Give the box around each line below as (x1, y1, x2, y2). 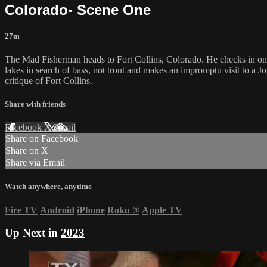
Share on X (5, 145, 48, 156)
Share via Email (5, 157, 65, 168)
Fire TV (5, 204, 38, 215)
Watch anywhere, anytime (5, 182, 92, 191)
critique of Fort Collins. (5, 75, 92, 86)
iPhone (77, 204, 105, 215)
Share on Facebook (5, 133, 78, 144)
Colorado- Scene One (5, 1, 151, 18)
